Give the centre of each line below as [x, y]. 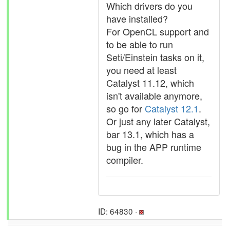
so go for [126, 108]
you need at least [141, 70]
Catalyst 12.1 [172, 108]
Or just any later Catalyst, [158, 121]
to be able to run [140, 44]
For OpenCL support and [158, 31]
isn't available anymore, [154, 95]
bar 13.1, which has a [150, 134]
